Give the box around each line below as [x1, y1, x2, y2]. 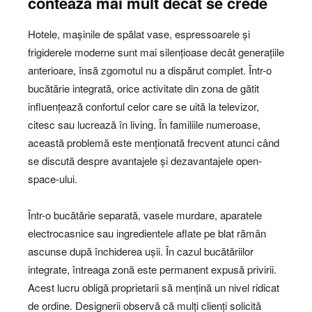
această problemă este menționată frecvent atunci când [28, 135, 279, 150]
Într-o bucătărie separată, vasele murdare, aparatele [28, 208, 262, 223]
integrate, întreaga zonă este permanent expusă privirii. [28, 262, 276, 277]
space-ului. [28, 171, 77, 187]
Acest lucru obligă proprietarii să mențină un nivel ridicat [28, 280, 279, 295]
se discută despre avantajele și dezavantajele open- [28, 153, 262, 169]
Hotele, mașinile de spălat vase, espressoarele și [28, 26, 250, 42]
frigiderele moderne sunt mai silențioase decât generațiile [28, 45, 284, 60]
